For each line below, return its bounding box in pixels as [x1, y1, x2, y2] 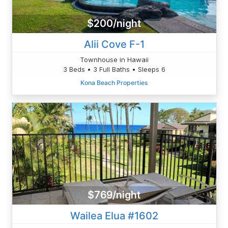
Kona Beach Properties [80, 78, 148, 87]
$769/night [88, 189, 140, 202]
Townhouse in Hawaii [79, 55, 149, 64]
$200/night [87, 17, 141, 30]
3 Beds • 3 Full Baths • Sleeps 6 [63, 65, 165, 73]
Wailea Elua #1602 [70, 209, 158, 222]
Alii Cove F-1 [83, 38, 145, 50]
